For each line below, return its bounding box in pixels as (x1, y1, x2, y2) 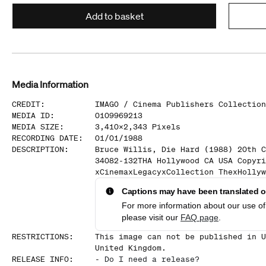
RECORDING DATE (12, 133, 78, 143)
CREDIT (12, 99, 40, 109)
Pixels (152, 122, 180, 132)
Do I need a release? (104, 254, 199, 264)
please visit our (122, 213, 180, 222)
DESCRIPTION (12, 144, 64, 154)
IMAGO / (95, 99, 133, 109)
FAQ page (180, 213, 218, 222)
